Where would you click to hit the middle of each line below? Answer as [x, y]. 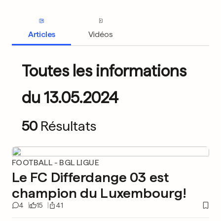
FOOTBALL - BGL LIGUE [55, 163]
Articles [41, 34]
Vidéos [101, 34]
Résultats [68, 126]
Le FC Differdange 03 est [90, 177]
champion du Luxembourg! [99, 193]
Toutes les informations [104, 71]
